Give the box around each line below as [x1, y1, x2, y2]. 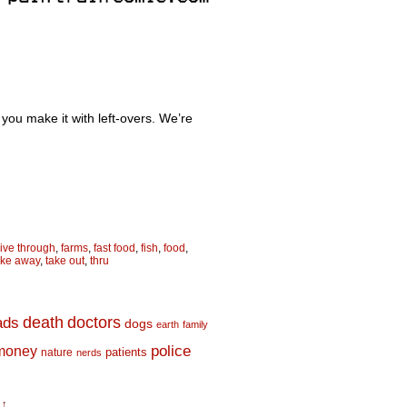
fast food [94, 242, 135, 254]
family [183, 319, 208, 330]
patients [105, 346, 147, 359]
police [151, 342, 191, 360]
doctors [67, 313, 121, 332]
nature [41, 346, 73, 359]
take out [45, 254, 84, 267]
